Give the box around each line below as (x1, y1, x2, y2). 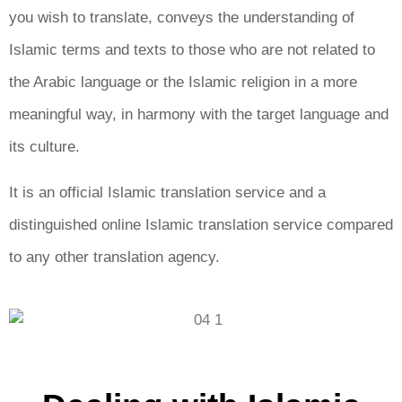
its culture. (9, 138, 80, 156)
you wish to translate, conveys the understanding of (9, 9, 354, 27)
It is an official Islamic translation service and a (9, 183, 326, 201)
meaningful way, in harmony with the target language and (9, 106, 389, 124)
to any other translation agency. (9, 248, 220, 266)
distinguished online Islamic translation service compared (9, 215, 393, 233)
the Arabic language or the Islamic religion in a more (9, 74, 357, 92)
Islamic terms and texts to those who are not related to (9, 41, 375, 59)
